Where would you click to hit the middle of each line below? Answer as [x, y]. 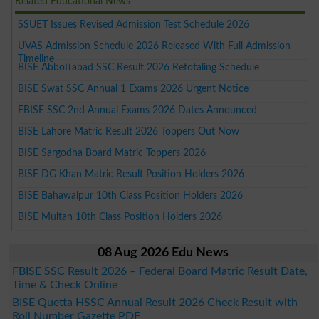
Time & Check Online [64, 285]
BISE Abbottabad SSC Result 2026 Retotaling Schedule [139, 68]
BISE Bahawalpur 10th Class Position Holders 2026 [131, 196]
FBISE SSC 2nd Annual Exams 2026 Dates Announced [138, 110]
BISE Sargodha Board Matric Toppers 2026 [112, 153]
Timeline [36, 59]
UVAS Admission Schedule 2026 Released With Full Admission [155, 46]
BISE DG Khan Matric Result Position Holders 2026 [131, 174]
